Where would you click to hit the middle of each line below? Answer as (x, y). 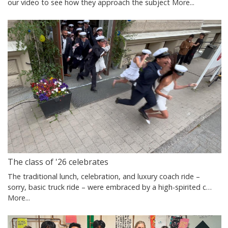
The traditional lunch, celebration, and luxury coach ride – (104, 176)
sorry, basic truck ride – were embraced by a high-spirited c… (110, 187)
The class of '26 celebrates (58, 162)
